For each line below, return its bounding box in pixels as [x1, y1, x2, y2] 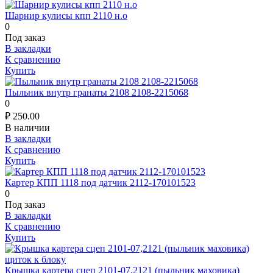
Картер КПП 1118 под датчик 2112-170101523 [5, 177, 196, 188]
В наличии [5, 122, 50, 133]
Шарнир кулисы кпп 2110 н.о [5, 10, 127, 21]
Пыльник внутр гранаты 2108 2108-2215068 [5, 87, 188, 97]
